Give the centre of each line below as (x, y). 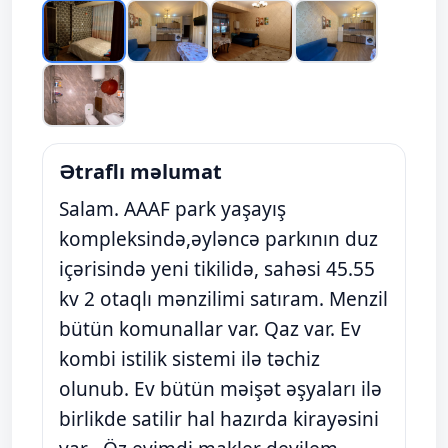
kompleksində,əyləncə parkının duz (218, 239)
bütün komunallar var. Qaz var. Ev (210, 329)
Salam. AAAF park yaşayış (172, 209)
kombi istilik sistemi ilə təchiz (189, 359)
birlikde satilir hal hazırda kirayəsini (219, 419)
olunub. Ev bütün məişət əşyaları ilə (220, 389)
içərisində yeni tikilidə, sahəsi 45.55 (217, 269)
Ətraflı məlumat (140, 171)
